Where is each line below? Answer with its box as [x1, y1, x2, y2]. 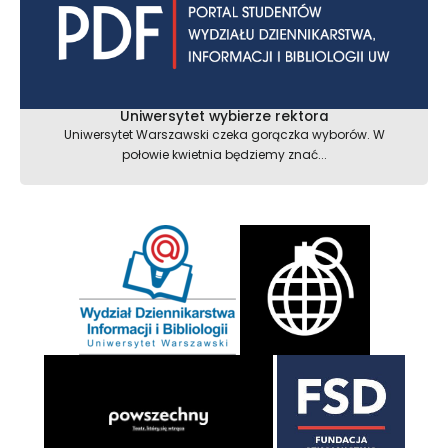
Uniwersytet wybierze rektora [119, 106, 329, 126]
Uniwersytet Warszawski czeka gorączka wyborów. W [63, 125, 385, 143]
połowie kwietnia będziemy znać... [121, 145, 327, 163]
